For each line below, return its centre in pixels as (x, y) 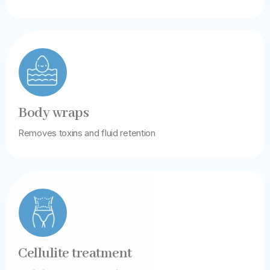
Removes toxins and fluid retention (87, 133)
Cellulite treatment (75, 253)
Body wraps (53, 113)
